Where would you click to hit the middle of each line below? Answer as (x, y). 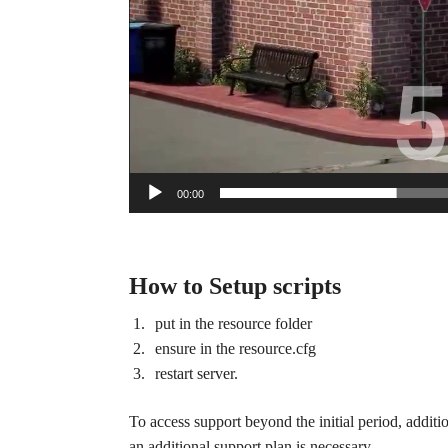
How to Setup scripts (234, 286)
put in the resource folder (233, 324)
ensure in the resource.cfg (235, 349)
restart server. (196, 374)
